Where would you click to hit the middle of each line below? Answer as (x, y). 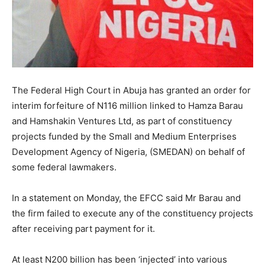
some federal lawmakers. (64, 167)
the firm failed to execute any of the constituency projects (132, 214)
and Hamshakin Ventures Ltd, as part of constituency (122, 121)
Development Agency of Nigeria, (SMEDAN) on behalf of (128, 152)
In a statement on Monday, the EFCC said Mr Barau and (126, 198)
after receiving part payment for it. (83, 229)
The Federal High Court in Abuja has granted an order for (131, 91)
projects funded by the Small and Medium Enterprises (124, 137)
